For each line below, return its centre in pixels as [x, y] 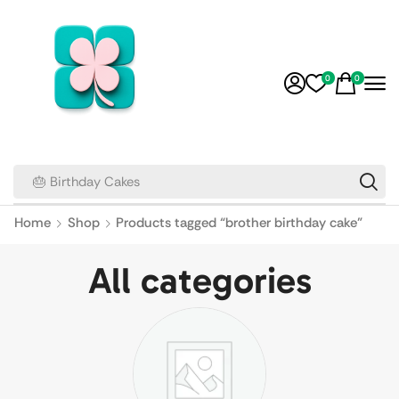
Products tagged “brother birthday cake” [239, 223]
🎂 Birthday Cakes [86, 181]
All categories [199, 281]
